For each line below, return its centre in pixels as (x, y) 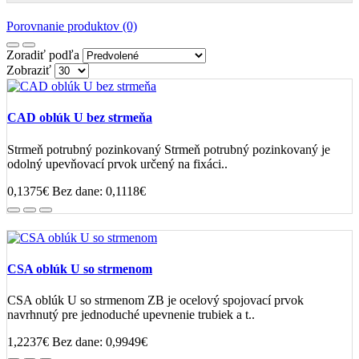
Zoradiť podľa (43, 55)
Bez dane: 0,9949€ (100, 342)
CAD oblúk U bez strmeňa (80, 118)
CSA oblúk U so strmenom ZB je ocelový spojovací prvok (155, 301)
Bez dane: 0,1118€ (99, 191)
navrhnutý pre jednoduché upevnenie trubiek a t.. (131, 315)
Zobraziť (29, 71)
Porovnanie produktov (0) (72, 26)
